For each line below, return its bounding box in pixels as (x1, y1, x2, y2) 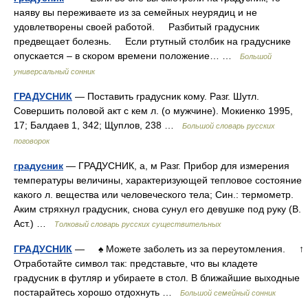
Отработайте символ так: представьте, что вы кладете (14, 258, 258, 269)
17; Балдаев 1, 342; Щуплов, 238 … (14, 120, 182, 131)
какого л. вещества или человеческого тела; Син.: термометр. (14, 189, 294, 200)
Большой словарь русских (182, 122, 275, 130)
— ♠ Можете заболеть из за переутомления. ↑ (72, 243, 304, 254)
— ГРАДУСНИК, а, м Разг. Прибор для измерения (63, 160, 289, 171)
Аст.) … (14, 218, 54, 229)
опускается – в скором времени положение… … (14, 50, 240, 61)
